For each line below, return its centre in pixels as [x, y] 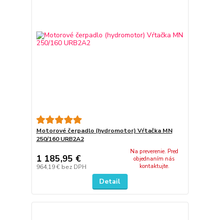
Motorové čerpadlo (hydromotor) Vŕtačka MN [104, 130]
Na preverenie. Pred [154, 151]
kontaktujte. [154, 166]
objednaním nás [154, 159]
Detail [110, 182]
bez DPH [74, 167]
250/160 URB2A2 [60, 139]
